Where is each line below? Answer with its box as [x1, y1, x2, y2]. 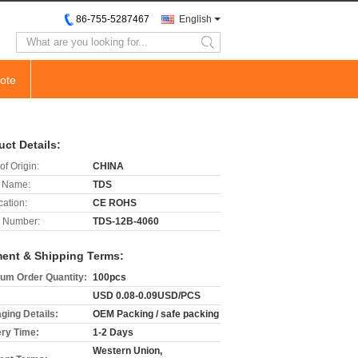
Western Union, [93, 345, 162, 356]
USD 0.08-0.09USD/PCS [93, 290, 201, 301]
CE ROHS [93, 197, 137, 209]
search [205, 42, 237, 54]
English [179, 14, 212, 25]
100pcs [93, 272, 126, 283]
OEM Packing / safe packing [93, 308, 219, 320]
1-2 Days [93, 327, 133, 338]
